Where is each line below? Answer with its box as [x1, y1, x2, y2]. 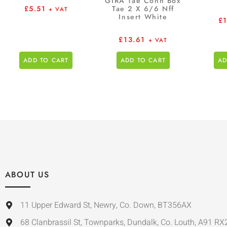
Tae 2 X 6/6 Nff [111, 3, 174, 14]
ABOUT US [5, 168, 50, 180]
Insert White [119, 11, 168, 22]
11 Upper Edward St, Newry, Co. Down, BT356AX [20, 199, 192, 211]
